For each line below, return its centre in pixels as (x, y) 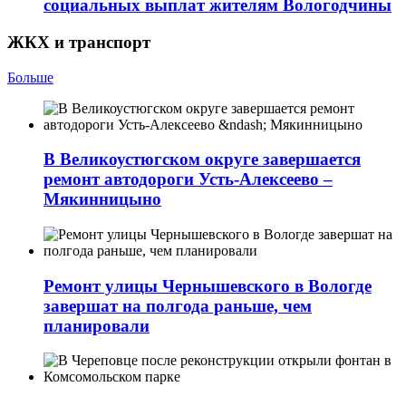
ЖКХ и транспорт (79, 42)
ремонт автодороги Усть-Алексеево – (188, 179)
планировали (97, 325)
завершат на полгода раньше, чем (178, 305)
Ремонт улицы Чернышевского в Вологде (208, 285)
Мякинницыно (102, 199)
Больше (30, 77)
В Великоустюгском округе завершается (202, 159)
